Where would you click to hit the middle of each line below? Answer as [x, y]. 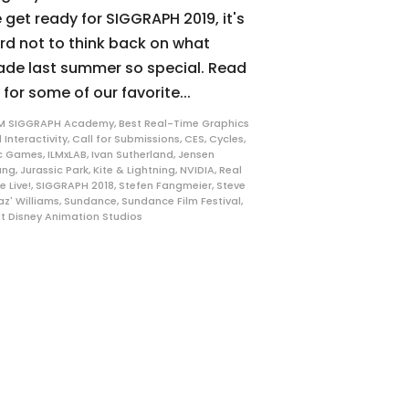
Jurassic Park [55, 170]
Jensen [197, 155]
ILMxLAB [68, 155]
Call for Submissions [126, 139]
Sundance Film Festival [182, 201]
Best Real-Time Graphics [184, 124]
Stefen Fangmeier [166, 186]
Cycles [227, 139]
